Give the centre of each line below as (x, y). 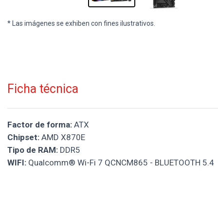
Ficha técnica (43, 89)
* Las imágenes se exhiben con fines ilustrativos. (81, 24)
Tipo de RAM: (33, 150)
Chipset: (23, 137)
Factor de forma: (40, 124)
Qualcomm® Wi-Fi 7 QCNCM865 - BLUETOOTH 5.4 (120, 162)
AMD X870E (62, 137)
